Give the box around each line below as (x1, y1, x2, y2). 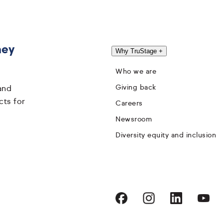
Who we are (115, 68, 156, 75)
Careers (115, 100, 143, 107)
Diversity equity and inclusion (115, 131, 216, 139)
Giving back (115, 84, 156, 91)
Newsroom (115, 115, 152, 123)
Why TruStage (115, 47, 159, 55)
